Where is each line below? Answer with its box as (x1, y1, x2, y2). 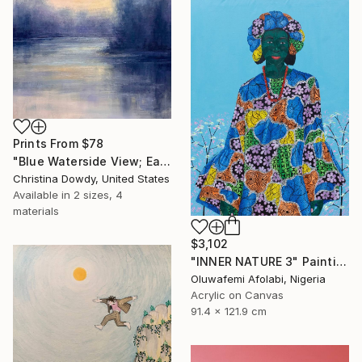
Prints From (13, 136, 82, 150)
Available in (13, 187, 74, 201)
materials (13, 204, 59, 217)
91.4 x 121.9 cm (191, 305, 267, 318)
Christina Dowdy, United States (13, 171, 170, 185)
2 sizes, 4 (74, 187, 123, 201)
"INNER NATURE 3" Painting (335, 255, 347, 269)
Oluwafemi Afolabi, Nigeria (191, 272, 326, 286)
